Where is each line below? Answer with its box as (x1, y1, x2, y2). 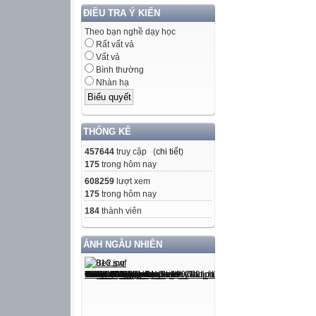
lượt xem (114, 176, 150, 186)
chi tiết (156, 146, 181, 157)
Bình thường (94, 65, 144, 75)
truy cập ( (114, 146, 156, 157)
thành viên (99, 205, 142, 216)
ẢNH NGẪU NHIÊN (83, 238, 162, 250)
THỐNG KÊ (83, 126, 131, 137)
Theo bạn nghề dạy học (85, 27, 176, 37)
